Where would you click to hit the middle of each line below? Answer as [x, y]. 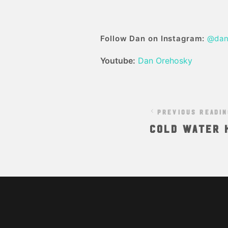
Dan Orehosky [165, 61]
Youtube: [118, 61]
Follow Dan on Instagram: [152, 39]
